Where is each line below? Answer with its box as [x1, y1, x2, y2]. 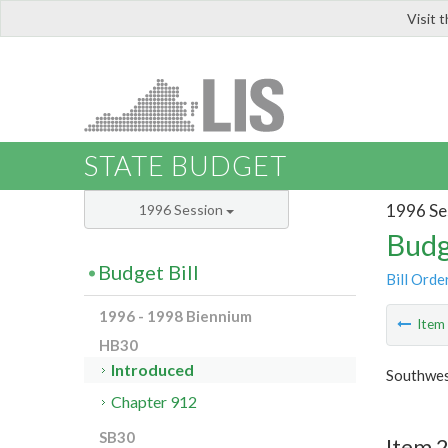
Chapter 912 [111, 392, 198, 412]
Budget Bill [98, 260, 199, 285]
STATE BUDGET [84, 149, 287, 183]
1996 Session [139, 201, 226, 219]
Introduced [111, 360, 195, 380]
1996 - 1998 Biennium [99, 307, 252, 326]
